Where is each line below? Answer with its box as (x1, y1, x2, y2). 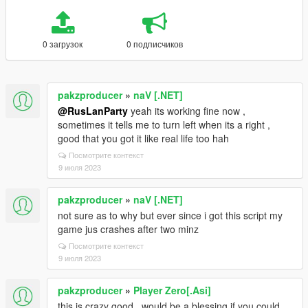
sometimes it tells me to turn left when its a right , (58, 118, 270, 131)
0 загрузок (43, 38, 83, 49)
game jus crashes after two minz (58, 222, 199, 236)
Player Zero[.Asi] (133, 283, 211, 297)
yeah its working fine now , (128, 104, 245, 118)
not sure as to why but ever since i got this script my (58, 208, 283, 222)
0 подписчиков (126, 38, 183, 49)
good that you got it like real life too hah (58, 131, 229, 145)
